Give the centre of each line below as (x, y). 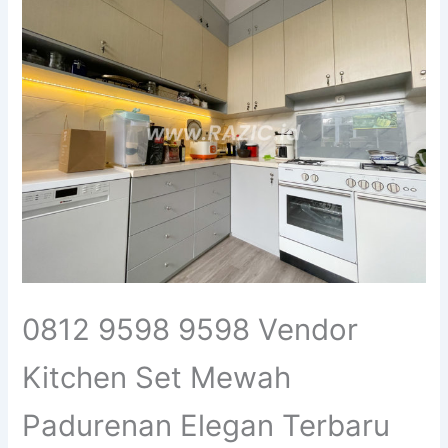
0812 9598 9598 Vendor (190, 330)
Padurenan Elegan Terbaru (206, 426)
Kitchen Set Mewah (157, 378)
